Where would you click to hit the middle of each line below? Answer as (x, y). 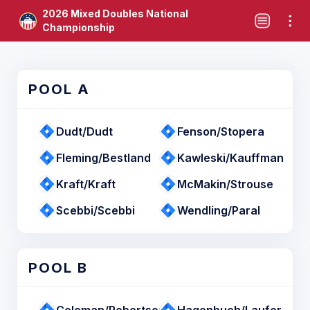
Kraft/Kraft (86, 184)
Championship (79, 27)
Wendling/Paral (219, 210)
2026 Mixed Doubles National (115, 13)
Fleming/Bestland (103, 158)
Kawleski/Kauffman (230, 158)
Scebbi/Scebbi (95, 210)
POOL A (59, 89)
